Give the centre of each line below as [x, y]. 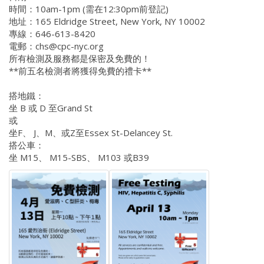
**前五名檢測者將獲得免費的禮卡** [80, 70]
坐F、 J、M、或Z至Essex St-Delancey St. [91, 132]
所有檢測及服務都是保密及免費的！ [80, 58]
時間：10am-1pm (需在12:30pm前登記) [89, 9]
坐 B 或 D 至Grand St [51, 108]
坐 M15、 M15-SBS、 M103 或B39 [79, 157]
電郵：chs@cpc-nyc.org [56, 46]
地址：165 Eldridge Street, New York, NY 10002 [107, 21]
